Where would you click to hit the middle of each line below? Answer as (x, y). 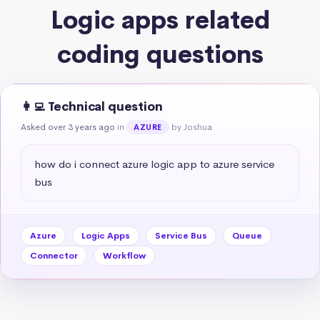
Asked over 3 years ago (68, 127)
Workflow (124, 255)
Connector (54, 255)
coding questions (160, 54)
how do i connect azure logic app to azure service (154, 164)
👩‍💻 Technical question (92, 106)
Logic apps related (160, 20)
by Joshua (191, 127)
